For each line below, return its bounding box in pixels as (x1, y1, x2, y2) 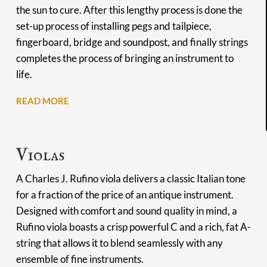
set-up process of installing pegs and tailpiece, (15, 19, 212, 32)
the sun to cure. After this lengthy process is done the (15, 3, 243, 16)
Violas (15, 144, 65, 167)
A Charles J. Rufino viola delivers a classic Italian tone (15, 172, 246, 185)
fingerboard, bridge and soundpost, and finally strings (15, 35, 248, 48)
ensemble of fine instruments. (15, 253, 144, 266)
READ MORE (15, 95, 69, 106)
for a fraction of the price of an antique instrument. (15, 188, 234, 201)
